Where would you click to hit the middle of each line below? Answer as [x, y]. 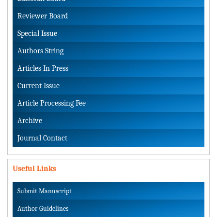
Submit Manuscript [45, 191]
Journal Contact [42, 138]
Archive [30, 120]
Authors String [40, 51]
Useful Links [34, 168]
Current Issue [39, 85]
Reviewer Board [43, 16]
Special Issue [37, 33]
